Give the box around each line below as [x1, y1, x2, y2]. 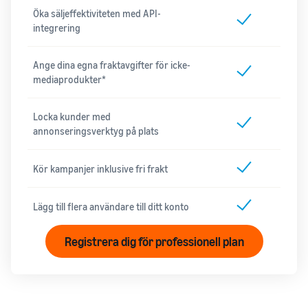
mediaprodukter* [33, 74, 106, 86]
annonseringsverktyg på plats [33, 125, 159, 137]
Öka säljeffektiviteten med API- [33, 8, 161, 20]
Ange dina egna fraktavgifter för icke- [33, 59, 190, 71]
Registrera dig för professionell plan [64, 234, 244, 250]
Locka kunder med [33, 111, 111, 123]
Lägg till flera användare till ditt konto [33, 200, 189, 212]
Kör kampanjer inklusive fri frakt [33, 162, 168, 175]
